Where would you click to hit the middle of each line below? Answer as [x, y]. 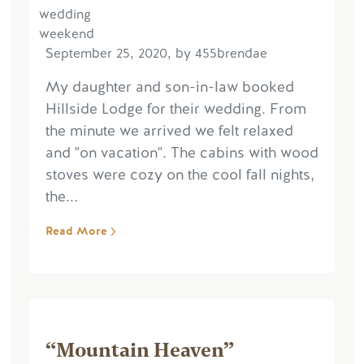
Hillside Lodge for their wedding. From [176, 108]
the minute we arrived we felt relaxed [169, 130]
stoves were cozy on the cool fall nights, [180, 174]
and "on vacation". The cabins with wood [182, 152]
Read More [76, 231]
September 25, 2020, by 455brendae [156, 53]
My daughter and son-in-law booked [170, 87]
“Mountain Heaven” [140, 348]
